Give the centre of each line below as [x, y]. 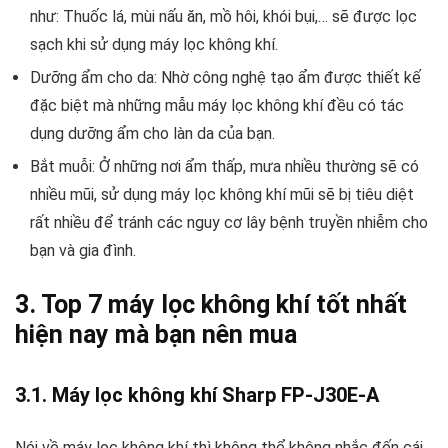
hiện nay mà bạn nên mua [156, 335]
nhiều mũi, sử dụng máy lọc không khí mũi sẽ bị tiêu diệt [222, 195]
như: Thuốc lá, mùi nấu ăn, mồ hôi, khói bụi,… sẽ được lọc [223, 17]
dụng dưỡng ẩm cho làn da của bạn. [152, 134]
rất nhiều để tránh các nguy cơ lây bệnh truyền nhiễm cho [229, 223]
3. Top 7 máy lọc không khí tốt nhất [211, 305]
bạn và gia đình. [83, 251]
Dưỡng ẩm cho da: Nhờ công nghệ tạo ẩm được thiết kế [225, 78]
